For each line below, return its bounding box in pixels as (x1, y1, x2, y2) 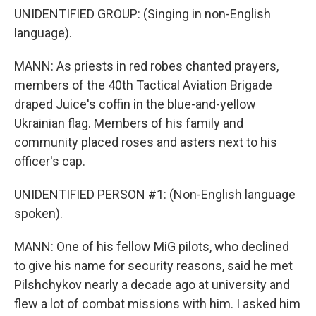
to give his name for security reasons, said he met (14, 258, 293, 273)
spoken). (14, 206, 63, 221)
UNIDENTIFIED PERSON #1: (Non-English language (14, 187, 296, 202)
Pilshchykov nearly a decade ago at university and (14, 277, 290, 292)
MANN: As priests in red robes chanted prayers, (14, 59, 279, 73)
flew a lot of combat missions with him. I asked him (14, 296, 300, 311)
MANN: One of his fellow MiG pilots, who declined (14, 239, 289, 254)
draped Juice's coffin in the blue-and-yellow (14, 97, 256, 111)
